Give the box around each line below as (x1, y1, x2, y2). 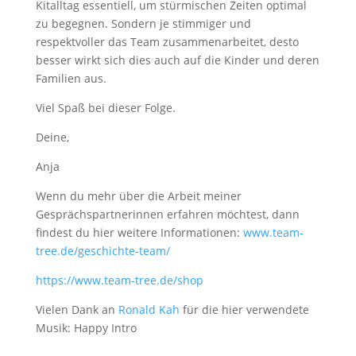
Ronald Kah (118, 302, 180, 317)
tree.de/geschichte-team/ (35, 243, 170, 258)
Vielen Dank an (35, 302, 118, 317)
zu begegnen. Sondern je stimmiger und (35, 16, 251, 31)
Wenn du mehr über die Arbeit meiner (35, 188, 242, 203)
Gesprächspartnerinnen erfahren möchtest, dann (35, 207, 300, 222)
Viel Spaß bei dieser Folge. (35, 100, 176, 115)
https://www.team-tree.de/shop (35, 273, 203, 288)
